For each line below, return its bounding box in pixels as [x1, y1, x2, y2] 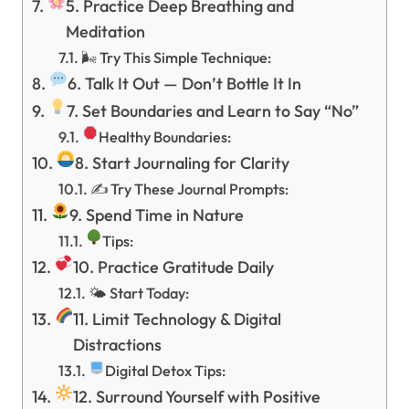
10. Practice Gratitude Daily [73, 257, 275, 278]
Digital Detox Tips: [105, 362, 226, 381]
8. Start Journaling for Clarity [75, 152, 290, 174]
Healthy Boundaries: [99, 128, 232, 147]
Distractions [73, 334, 163, 356]
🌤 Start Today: [88, 284, 189, 303]
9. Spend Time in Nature [69, 204, 245, 226]
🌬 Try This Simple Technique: [80, 48, 271, 68]
